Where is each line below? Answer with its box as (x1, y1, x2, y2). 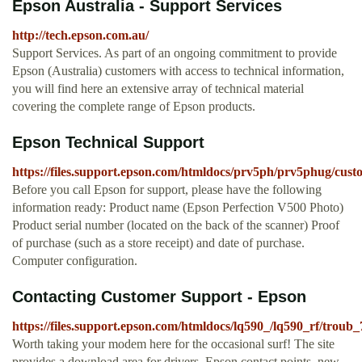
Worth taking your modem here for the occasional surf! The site (12, 337, 335, 351)
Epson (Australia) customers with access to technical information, (12, 64, 344, 78)
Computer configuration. (12, 254, 137, 268)
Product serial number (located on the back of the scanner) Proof (12, 218, 339, 233)
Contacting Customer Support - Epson (12, 288, 306, 306)
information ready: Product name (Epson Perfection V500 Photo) (12, 200, 343, 215)
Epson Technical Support (12, 133, 204, 152)
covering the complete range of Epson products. (12, 99, 255, 114)
